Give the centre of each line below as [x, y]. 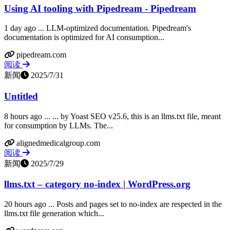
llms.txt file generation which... [54, 214]
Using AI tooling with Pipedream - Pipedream [100, 8]
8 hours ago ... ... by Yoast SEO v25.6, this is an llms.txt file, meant [112, 116]
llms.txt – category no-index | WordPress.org [97, 184]
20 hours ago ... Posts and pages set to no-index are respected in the [113, 204]
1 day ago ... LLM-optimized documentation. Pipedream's [98, 28]
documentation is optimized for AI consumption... [84, 37]
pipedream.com [41, 55]
